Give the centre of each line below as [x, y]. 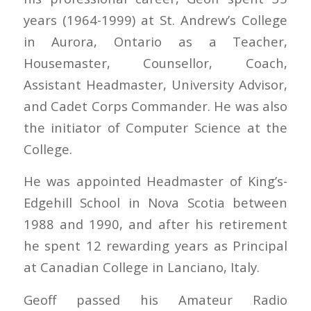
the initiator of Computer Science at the [155, 127]
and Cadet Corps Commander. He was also [155, 106]
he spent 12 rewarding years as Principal [155, 246]
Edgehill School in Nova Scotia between [155, 203]
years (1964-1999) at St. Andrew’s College [155, 19]
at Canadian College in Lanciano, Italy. [141, 267]
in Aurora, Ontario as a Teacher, [155, 41]
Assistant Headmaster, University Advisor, [155, 84]
